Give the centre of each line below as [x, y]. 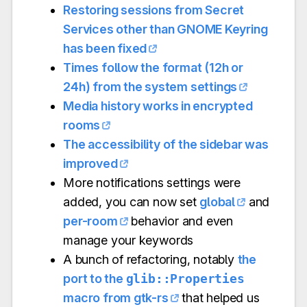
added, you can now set [132, 201]
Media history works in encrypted [158, 106]
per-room [90, 221]
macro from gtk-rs [116, 297]
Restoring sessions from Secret [154, 10]
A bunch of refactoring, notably [150, 259]
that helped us [219, 297]
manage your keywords [128, 240]
